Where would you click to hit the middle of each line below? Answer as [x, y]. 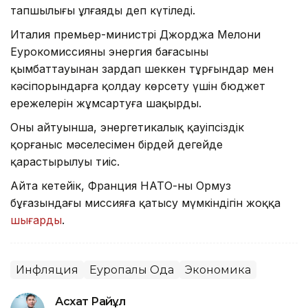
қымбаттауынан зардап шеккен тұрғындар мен [142, 69]
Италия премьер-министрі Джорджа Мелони [135, 35]
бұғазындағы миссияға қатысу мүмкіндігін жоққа [145, 203]
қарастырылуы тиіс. [65, 162]
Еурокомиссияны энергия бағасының [109, 52]
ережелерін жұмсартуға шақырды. [106, 103]
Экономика [218, 270]
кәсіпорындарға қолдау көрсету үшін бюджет [138, 86]
